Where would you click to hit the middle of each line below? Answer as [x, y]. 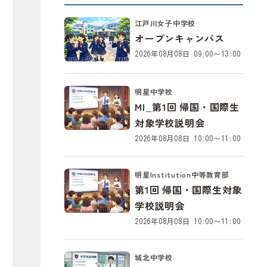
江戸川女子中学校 [165, 23]
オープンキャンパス [180, 38]
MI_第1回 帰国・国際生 [187, 106]
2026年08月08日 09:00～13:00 [188, 53]
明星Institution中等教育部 [182, 174]
